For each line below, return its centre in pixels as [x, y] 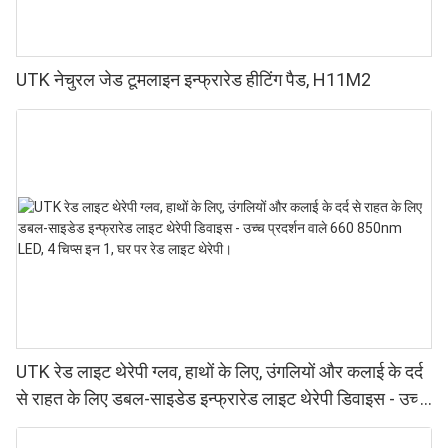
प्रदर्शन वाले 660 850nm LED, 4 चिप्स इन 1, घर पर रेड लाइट [216, 425]
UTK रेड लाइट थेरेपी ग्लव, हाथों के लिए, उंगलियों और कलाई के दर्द [219, 371]
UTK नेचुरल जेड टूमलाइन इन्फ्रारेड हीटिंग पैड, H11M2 [193, 80]
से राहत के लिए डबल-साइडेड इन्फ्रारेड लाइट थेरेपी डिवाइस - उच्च [221, 398]
